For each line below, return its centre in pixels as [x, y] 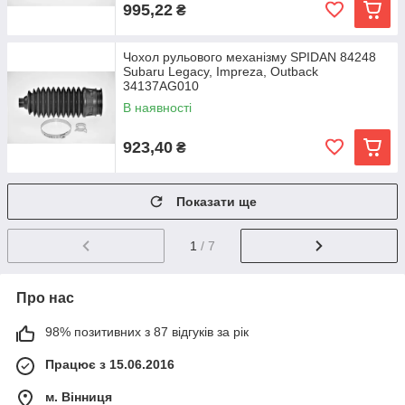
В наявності [157, 108]
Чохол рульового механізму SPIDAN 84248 [250, 57]
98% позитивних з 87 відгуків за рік [147, 331]
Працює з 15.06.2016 [110, 364]
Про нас [45, 297]
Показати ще [217, 202]
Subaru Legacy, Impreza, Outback [221, 71]
